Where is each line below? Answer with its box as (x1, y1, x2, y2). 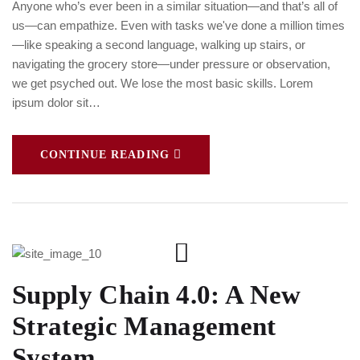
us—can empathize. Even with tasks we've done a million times (12, 18, 345, 32)
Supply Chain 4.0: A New (12, 280, 301, 309)
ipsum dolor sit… (12, 95, 100, 109)
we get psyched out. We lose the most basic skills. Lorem (12, 76, 313, 90)
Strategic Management (12, 311, 276, 341)
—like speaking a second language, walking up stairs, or (12, 37, 305, 51)
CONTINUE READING (40, 148, 170, 161)
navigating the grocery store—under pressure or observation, (12, 56, 330, 71)
